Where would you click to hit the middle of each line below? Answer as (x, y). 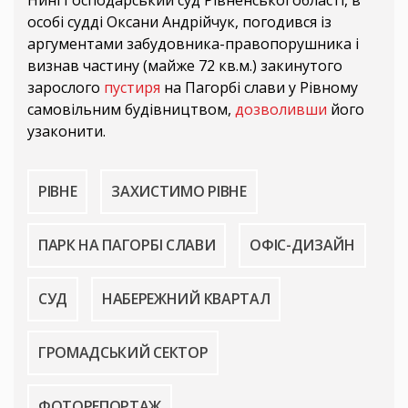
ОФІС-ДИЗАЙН (302, 245)
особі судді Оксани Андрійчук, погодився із (179, 22)
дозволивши (281, 110)
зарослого (66, 88)
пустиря (132, 88)
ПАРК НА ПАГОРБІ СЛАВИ (127, 245)
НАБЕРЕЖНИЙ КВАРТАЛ (186, 299)
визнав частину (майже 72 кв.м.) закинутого (185, 66)
